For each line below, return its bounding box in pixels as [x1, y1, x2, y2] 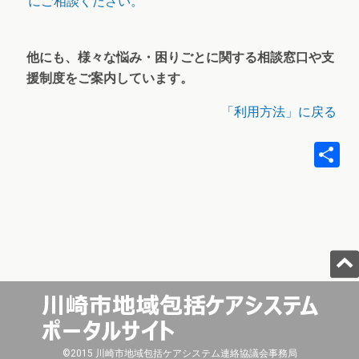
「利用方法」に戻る [221, 104, 337, 120]
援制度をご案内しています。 [26, 71, 193, 87]
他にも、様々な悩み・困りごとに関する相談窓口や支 [26, 50, 334, 66]
